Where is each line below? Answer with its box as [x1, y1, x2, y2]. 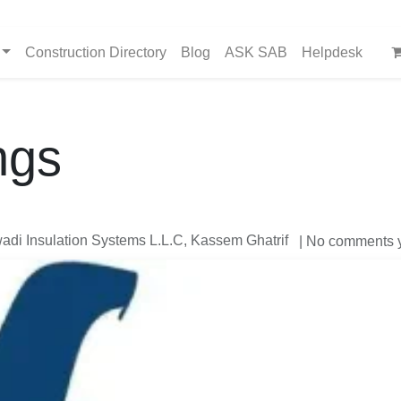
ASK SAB [225, 47, 287, 58]
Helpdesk [302, 47, 363, 58]
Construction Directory [25, 47, 166, 58]
